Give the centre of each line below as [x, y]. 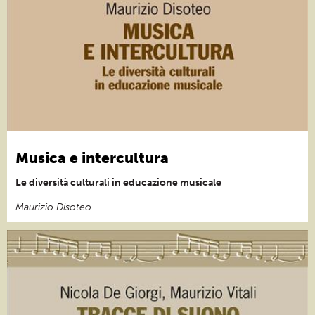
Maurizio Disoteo [53, 207]
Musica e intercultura [92, 157]
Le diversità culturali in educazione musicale [118, 182]
